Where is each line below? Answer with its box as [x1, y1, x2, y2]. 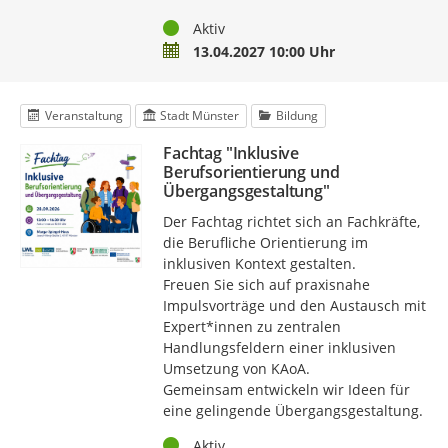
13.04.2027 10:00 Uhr [192, 42, 335, 62]
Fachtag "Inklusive [162, 142, 300, 165]
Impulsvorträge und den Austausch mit [162, 296, 426, 316]
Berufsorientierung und [162, 161, 340, 184]
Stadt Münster [159, 107, 239, 125]
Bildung [275, 107, 318, 125]
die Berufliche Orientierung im [162, 233, 368, 253]
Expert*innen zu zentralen [162, 317, 341, 337]
